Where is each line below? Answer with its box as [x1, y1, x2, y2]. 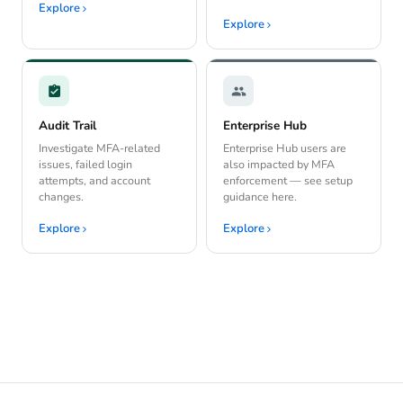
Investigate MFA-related [39, 140, 160, 157]
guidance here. [223, 189, 297, 205]
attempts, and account [39, 173, 150, 189]
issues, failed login [39, 157, 132, 173]
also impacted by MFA [223, 157, 335, 173]
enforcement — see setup [223, 173, 353, 189]
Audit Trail [39, 117, 96, 135]
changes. [39, 189, 84, 205]
